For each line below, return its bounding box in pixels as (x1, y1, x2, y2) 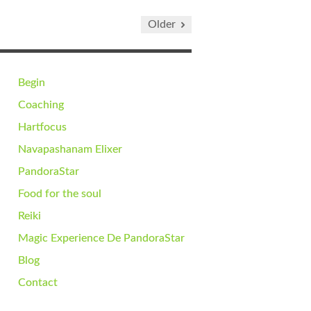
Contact (18, 277, 58, 288)
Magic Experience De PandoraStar (18, 233, 185, 244)
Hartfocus (18, 121, 67, 133)
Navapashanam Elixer (18, 144, 122, 155)
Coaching (18, 99, 64, 110)
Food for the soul (18, 188, 101, 199)
